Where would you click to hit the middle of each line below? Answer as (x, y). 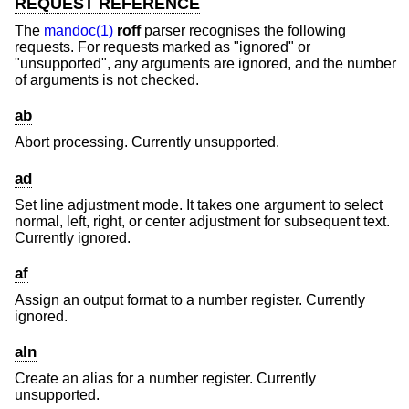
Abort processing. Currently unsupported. (147, 142)
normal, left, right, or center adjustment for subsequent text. (202, 221)
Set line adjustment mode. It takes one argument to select (199, 204)
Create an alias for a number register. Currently (165, 379)
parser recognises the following (243, 31)
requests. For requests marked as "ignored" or (163, 47)
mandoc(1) (79, 31)
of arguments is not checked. (107, 80)
